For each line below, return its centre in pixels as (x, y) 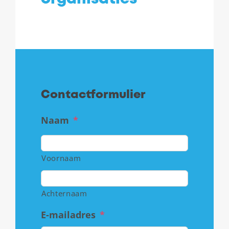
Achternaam (64, 193)
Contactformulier (93, 95)
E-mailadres (68, 214)
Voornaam (61, 158)
